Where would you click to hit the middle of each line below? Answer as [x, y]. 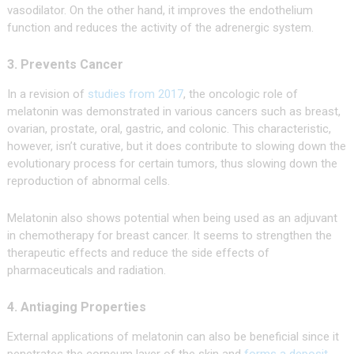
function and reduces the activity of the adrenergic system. [160, 28]
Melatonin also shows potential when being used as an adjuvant [172, 218]
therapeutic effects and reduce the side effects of [138, 253]
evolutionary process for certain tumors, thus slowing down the [172, 164]
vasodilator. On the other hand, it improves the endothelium [160, 11]
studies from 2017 [135, 94]
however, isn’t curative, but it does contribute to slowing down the [176, 147]
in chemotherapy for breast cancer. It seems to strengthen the [169, 236]
